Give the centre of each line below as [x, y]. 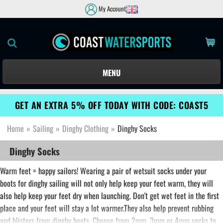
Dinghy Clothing [85, 128]
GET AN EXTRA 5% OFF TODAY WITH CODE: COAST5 [111, 105]
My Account [111, 9]
